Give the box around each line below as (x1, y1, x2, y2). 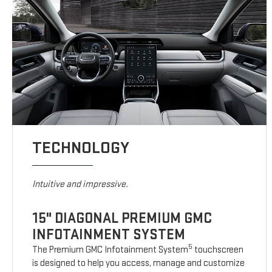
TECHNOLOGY (32, 138, 130, 158)
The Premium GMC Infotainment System (32, 244, 189, 256)
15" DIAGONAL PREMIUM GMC (32, 209, 212, 228)
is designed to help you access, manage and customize (32, 257, 245, 270)
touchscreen (192, 244, 244, 256)
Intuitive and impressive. (32, 178, 129, 191)
